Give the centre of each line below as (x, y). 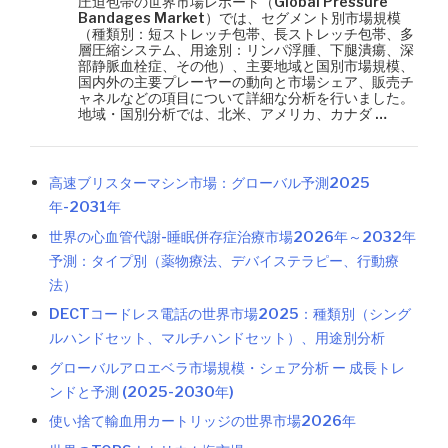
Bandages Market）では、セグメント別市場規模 (239, 17)
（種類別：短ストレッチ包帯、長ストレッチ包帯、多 (246, 33)
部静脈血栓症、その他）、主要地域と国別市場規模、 (246, 65)
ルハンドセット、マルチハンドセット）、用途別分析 (217, 338)
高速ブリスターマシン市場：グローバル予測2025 (210, 183)
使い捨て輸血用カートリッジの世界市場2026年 (203, 421)
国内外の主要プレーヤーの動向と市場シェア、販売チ (246, 81)
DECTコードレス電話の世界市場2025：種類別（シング (230, 314)
